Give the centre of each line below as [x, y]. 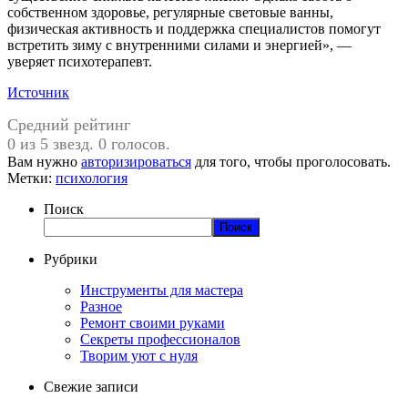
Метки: [31, 178]
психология [92, 178]
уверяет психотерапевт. [80, 61]
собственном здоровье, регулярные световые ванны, [170, 12]
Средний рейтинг [69, 124]
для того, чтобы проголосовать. [291, 161]
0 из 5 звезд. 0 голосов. [89, 143]
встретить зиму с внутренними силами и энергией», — [179, 45]
